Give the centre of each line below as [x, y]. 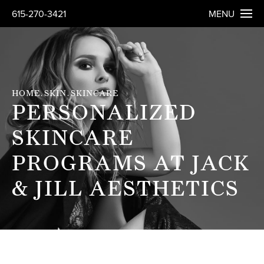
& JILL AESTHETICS [126, 188]
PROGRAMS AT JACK [131, 163]
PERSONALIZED [104, 112]
